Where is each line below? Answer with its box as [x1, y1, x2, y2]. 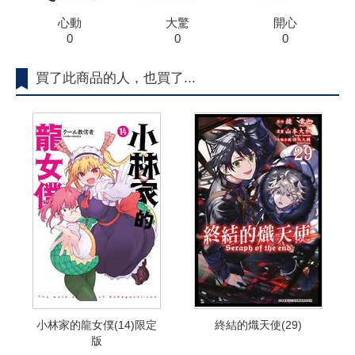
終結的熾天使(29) [215, 319, 302, 332]
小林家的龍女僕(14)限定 [36, 319, 157, 332]
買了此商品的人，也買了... [36, 71, 196, 86]
